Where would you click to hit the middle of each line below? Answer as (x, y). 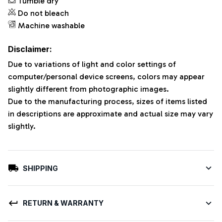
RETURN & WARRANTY (63, 203)
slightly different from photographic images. (88, 89)
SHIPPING (40, 168)
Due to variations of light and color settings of (92, 64)
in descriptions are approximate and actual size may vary (111, 113)
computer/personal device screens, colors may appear (106, 76)
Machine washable (51, 26)
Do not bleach (43, 13)
